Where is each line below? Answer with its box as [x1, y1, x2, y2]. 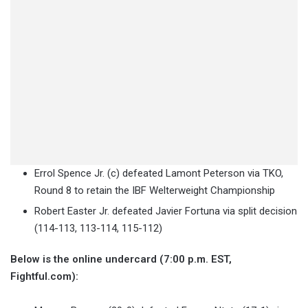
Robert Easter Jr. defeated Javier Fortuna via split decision [34, 205, 297, 218]
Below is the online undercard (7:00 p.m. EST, [10, 253, 232, 266]
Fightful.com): [10, 270, 78, 283]
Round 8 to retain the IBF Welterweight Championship [34, 184, 275, 197]
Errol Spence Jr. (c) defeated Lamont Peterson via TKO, [34, 167, 283, 180]
